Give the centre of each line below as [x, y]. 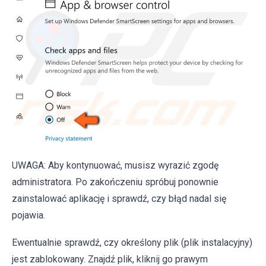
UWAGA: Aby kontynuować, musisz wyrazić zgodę [115, 165]
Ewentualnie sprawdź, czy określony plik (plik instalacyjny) [132, 242]
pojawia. [28, 215]
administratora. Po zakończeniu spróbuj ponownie [115, 182]
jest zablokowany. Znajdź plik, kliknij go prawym [110, 259]
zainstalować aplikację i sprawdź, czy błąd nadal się [119, 198]
